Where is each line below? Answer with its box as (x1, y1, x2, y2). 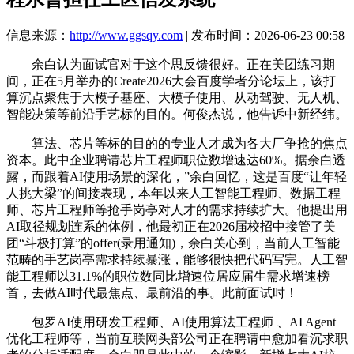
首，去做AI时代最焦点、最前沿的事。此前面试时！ (6, 285, 298, 299)
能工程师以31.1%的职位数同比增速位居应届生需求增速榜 (6, 269, 330, 283)
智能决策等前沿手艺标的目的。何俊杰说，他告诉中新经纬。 (6, 107, 348, 121)
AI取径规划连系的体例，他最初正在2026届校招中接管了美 (6, 219, 336, 233)
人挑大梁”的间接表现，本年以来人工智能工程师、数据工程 (6, 186, 341, 200)
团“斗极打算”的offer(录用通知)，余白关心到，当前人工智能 (6, 235, 340, 250)
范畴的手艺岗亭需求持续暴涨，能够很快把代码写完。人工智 (6, 252, 348, 266)
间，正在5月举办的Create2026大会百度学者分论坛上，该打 (6, 73, 336, 88)
